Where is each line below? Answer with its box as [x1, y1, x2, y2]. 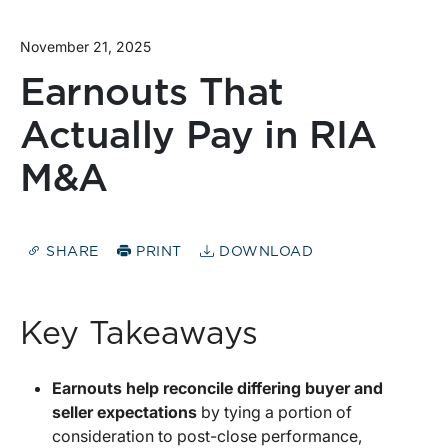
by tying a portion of [197, 402, 352, 423]
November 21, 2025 [20, 37, 151, 55]
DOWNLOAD [214, 245, 314, 260]
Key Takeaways [20, 318, 258, 351]
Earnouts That [20, 74, 285, 113]
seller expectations [52, 402, 197, 423]
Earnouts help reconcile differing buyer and [52, 378, 383, 399]
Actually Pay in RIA [20, 117, 377, 156]
